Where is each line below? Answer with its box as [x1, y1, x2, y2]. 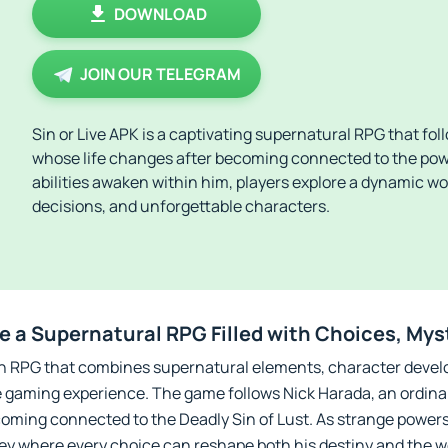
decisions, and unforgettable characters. [32, 195, 330, 217]
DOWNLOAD [114, 3, 207, 25]
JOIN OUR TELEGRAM [80, 63, 241, 85]
